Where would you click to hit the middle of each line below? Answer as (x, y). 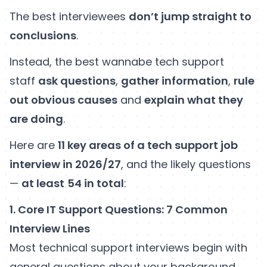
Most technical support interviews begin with (128, 247)
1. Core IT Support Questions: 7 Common (119, 209)
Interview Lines (50, 228)
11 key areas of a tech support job (148, 145)
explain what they (194, 100)
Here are (34, 145)
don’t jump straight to (190, 16)
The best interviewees (69, 16)
